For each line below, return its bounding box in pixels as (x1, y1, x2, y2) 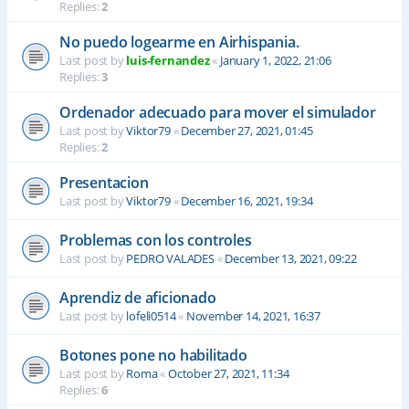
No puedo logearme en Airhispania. (59, 32, 299, 53)
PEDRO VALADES (126, 250, 215, 267)
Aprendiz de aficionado (59, 288, 216, 309)
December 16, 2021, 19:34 (181, 193, 313, 210)
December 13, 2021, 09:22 (225, 250, 357, 267)
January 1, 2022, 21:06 (220, 52, 331, 69)
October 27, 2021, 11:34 (168, 365, 289, 383)
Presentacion (59, 173, 149, 194)
